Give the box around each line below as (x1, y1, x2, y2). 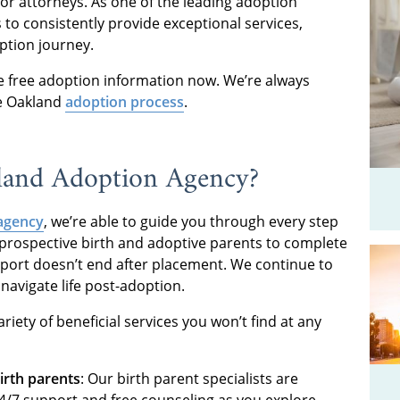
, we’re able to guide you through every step (44, 211, 338, 231)
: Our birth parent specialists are (80, 368, 298, 388)
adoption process (65, 91, 184, 112)
